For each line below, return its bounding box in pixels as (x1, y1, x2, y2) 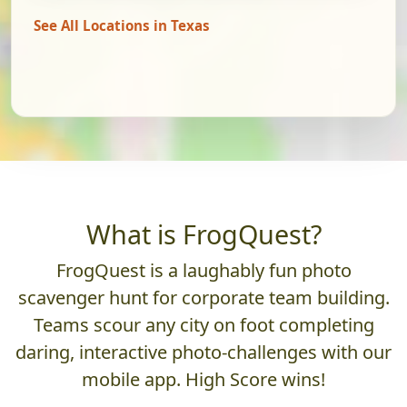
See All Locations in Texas (34, 15, 210, 35)
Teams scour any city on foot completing (33, 312, 374, 337)
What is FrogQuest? (85, 215, 322, 252)
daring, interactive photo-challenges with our (15, 339, 392, 364)
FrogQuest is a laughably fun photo (55, 257, 352, 283)
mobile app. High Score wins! (82, 366, 325, 392)
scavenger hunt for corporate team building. (17, 284, 390, 310)
